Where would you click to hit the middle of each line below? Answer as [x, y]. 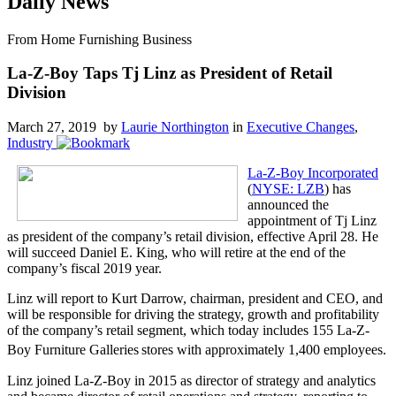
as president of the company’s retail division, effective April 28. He [193, 237]
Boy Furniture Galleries [73, 350]
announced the [288, 205]
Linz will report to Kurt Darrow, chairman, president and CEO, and [195, 299]
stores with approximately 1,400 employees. [264, 350]
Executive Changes [301, 127]
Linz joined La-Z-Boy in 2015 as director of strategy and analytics [191, 380]
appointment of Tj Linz [312, 221]
